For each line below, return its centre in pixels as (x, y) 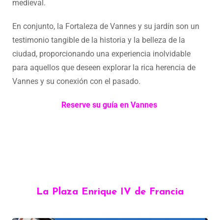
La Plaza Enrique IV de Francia (110, 192)
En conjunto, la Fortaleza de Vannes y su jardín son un (106, 26)
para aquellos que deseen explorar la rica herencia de (104, 67)
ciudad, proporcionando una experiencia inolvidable (101, 54)
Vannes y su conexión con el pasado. (76, 81)
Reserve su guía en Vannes (109, 105)
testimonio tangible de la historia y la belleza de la (99, 40)
